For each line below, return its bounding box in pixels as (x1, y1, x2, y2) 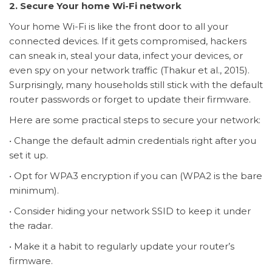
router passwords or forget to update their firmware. (9, 93, 251, 105)
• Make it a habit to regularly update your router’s (9, 240, 234, 252)
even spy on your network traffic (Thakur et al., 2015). (9, 64, 250, 76)
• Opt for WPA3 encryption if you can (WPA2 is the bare (9, 169, 262, 182)
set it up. (9, 149, 48, 161)
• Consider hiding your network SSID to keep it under (9, 205, 251, 217)
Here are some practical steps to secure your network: (9, 114, 260, 126)
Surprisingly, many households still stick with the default (9, 78, 263, 90)
